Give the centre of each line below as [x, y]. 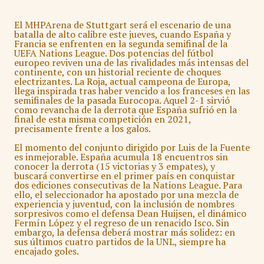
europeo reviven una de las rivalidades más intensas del [131, 63]
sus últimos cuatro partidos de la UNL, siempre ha [120, 242]
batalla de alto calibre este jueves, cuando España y [123, 34]
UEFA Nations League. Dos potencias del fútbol [114, 53]
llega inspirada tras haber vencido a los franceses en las [132, 91]
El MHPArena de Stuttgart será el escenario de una [123, 25]
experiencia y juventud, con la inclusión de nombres [124, 204]
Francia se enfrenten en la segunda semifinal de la [121, 44]
